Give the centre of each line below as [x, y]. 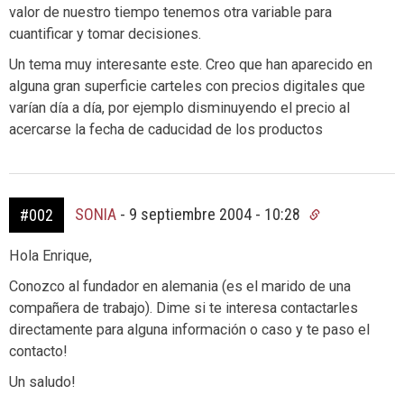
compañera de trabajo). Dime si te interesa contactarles [184, 308]
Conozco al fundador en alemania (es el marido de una [180, 286]
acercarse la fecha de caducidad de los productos [166, 129]
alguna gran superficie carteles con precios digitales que [187, 86]
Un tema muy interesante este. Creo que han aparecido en [191, 64]
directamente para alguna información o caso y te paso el [189, 330]
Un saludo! [42, 382]
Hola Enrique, [50, 256]
